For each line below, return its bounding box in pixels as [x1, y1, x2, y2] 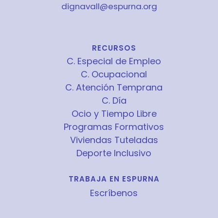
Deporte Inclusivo [76, 147, 151, 159]
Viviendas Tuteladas [70, 134, 158, 146]
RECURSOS [91, 43, 136, 53]
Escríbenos [90, 187, 138, 199]
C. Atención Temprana [65, 81, 163, 93]
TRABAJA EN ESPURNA [68, 174, 160, 184]
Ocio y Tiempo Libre [71, 108, 157, 120]
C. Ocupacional [81, 68, 147, 80]
